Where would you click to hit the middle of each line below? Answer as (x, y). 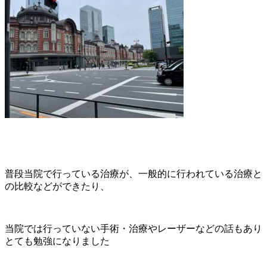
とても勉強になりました (57, 241)
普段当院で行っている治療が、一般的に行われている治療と (133, 174)
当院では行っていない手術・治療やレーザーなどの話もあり (133, 229)
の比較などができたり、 (57, 187)
